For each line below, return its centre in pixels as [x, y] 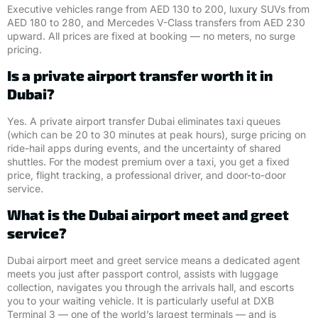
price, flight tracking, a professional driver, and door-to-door [147, 175]
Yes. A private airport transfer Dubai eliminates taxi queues [144, 121]
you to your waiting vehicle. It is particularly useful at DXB [141, 301]
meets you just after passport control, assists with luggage [143, 274]
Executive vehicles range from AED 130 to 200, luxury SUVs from [158, 9]
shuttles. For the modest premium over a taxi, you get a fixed [148, 161]
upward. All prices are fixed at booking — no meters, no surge [151, 35]
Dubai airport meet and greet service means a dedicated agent [154, 261]
